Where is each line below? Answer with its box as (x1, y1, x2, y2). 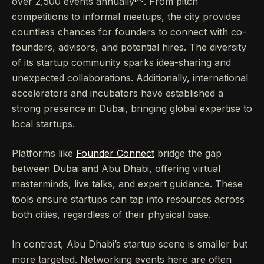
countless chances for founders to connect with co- (12, 26, 246, 38)
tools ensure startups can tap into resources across (12, 193, 245, 205)
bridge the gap (154, 147, 222, 159)
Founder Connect (76, 147, 154, 159)
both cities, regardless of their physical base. (12, 209, 211, 220)
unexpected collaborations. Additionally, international (12, 72, 248, 84)
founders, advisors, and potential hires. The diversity (12, 41, 246, 53)
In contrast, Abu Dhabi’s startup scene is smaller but (12, 238, 247, 250)
